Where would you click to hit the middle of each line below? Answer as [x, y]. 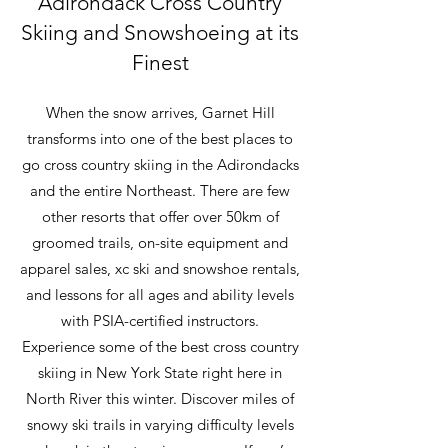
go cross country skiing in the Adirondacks [160, 164]
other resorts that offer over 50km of [160, 216]
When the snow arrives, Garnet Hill [160, 112]
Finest [160, 62]
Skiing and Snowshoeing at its [160, 32]
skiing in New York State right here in [160, 372]
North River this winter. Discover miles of [160, 398]
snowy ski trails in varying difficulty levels [160, 424]
